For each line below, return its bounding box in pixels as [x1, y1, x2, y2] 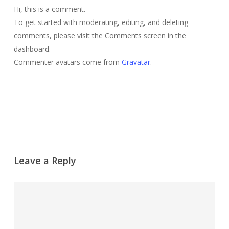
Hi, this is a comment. [13, 4, 85, 14]
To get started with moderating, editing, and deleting [13, 17, 188, 27]
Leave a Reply [13, 154, 76, 167]
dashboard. [13, 43, 51, 54]
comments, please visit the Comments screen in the [13, 30, 186, 40]
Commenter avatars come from [13, 57, 122, 67]
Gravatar [121, 57, 150, 67]
